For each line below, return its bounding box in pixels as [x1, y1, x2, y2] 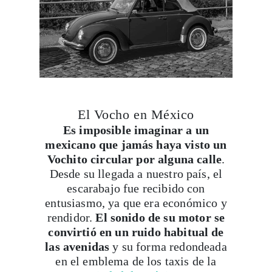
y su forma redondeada [112, 240, 227, 253]
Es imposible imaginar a [63, 123, 192, 137]
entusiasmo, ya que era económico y [45, 196, 227, 209]
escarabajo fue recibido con [67, 182, 205, 195]
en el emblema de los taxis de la [55, 254, 217, 268]
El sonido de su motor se [95, 211, 225, 224]
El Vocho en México [78, 107, 194, 122]
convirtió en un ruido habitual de [48, 225, 224, 239]
